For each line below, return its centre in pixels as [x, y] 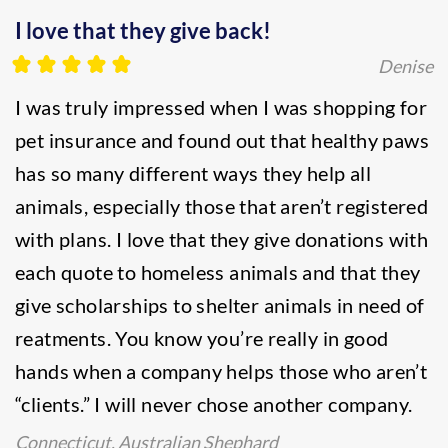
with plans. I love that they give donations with [222, 239]
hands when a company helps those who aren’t [221, 371]
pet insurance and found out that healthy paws [222, 140]
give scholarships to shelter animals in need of [220, 305]
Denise [405, 66]
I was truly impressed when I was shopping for [221, 107]
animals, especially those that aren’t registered [222, 206]
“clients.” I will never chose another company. [214, 404]
